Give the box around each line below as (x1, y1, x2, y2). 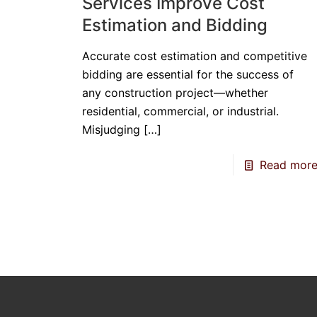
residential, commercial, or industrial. (81, 104, 279, 118)
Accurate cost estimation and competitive (81, 49, 307, 63)
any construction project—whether (81, 86, 268, 100)
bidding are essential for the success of (81, 67, 294, 81)
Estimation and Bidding (81, 15, 267, 35)
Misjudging (81, 122, 140, 137)
